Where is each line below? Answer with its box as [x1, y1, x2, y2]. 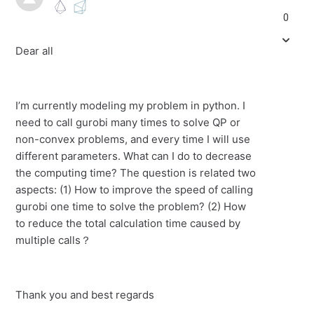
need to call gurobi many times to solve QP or [15, 116, 241, 129]
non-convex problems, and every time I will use [15, 132, 251, 146]
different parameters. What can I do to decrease [15, 149, 252, 163]
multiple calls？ [15, 233, 92, 247]
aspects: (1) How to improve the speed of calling [15, 183, 254, 196]
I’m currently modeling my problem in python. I [15, 99, 246, 112]
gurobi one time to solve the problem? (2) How [15, 200, 247, 213]
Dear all [15, 44, 54, 57]
